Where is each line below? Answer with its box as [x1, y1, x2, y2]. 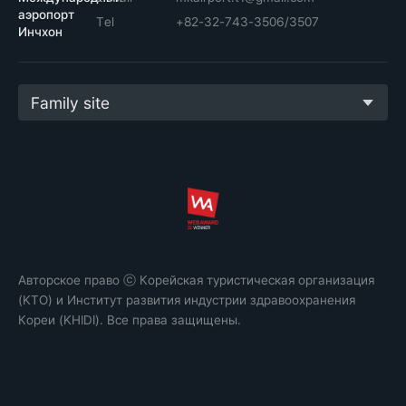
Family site [31, 92, 110, 114]
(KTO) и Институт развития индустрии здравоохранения [18, 291, 355, 309]
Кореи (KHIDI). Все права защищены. [18, 311, 241, 329]
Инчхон [18, 23, 63, 41]
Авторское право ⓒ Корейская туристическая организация [18, 271, 374, 289]
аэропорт [18, 5, 74, 24]
